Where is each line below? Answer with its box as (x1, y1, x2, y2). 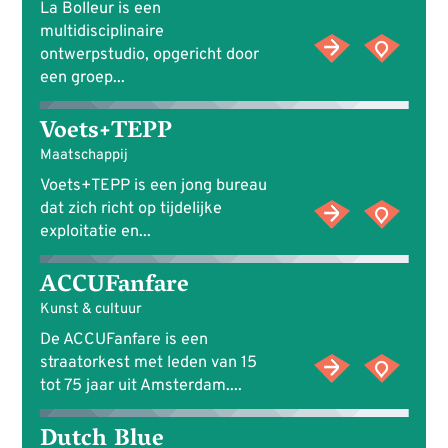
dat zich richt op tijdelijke (39, 199, 222, 220)
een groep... (39, 68, 125, 89)
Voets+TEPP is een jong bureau (39, 176, 267, 197)
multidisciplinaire (39, 22, 164, 43)
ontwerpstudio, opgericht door (39, 45, 259, 66)
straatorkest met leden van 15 (39, 353, 257, 374)
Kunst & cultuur (39, 300, 142, 320)
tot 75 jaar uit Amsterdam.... (39, 376, 242, 397)
